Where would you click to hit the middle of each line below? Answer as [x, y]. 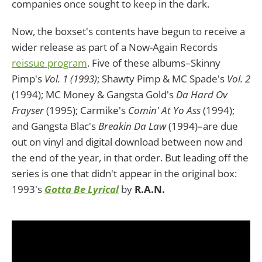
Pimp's [28, 78]
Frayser [28, 110]
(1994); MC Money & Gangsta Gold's [94, 94]
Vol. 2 [239, 78]
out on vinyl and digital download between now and [127, 142]
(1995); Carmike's [86, 110]
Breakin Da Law [132, 126]
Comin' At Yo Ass [164, 110]
